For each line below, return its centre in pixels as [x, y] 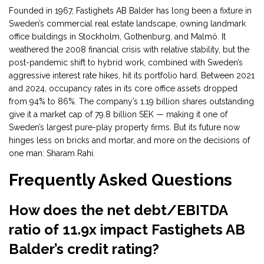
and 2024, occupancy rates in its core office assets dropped [123, 89]
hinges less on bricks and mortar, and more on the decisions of [129, 141]
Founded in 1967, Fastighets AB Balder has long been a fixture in [130, 11]
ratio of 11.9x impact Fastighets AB [127, 230]
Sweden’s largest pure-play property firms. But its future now [124, 128]
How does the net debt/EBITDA [118, 210]
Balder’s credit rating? [84, 249]
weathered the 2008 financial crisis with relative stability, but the [129, 50]
